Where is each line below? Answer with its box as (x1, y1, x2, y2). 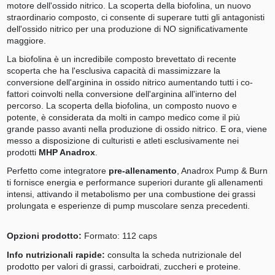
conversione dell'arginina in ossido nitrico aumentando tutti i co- (6, 77, 253, 88)
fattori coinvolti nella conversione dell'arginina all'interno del (6, 89, 236, 99)
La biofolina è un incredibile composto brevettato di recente (6, 54, 236, 64)
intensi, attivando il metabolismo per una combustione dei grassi (6, 189, 255, 199)
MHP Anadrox (38, 147, 95, 158)
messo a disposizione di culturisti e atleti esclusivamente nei (6, 136, 239, 146)
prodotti (6, 147, 39, 158)
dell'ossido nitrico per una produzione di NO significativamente (6, 23, 248, 34)
